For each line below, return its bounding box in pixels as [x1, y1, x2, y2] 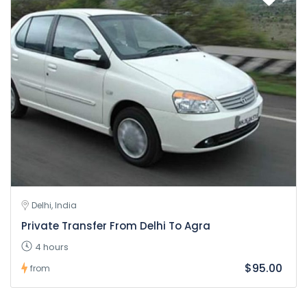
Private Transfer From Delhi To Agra [21, 218, 210, 233]
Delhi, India [32, 199, 77, 211]
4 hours [35, 240, 69, 254]
